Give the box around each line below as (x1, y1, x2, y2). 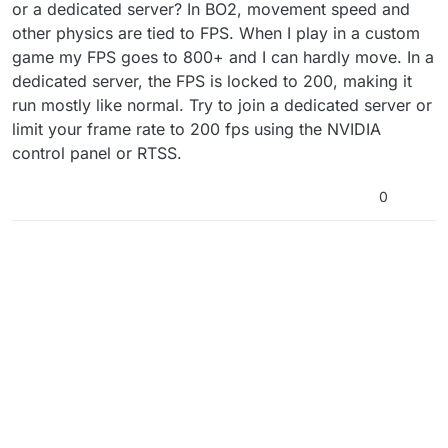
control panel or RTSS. (12, 143, 182, 164)
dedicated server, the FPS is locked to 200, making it (12, 71, 412, 92)
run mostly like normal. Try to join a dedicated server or (12, 95, 432, 116)
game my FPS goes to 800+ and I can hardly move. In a (12, 47, 434, 68)
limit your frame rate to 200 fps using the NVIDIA (12, 119, 381, 140)
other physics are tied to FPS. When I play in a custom (12, 23, 420, 44)
